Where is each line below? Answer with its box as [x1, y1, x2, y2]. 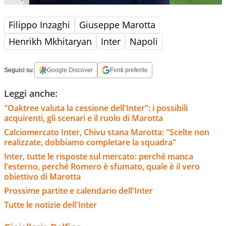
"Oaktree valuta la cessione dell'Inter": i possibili [4, 102, 188, 114]
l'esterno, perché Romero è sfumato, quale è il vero [4, 160, 200, 172]
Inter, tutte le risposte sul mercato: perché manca [4, 150, 193, 162]
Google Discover [47, 66, 93, 74]
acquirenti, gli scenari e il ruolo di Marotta [4, 112, 163, 124]
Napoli [130, 35, 158, 47]
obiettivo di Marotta [4, 171, 81, 182]
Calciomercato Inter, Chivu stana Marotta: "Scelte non [4, 126, 209, 138]
